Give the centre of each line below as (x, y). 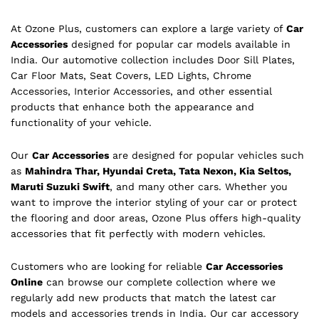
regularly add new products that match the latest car (143, 297)
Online (27, 282)
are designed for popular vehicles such (206, 156)
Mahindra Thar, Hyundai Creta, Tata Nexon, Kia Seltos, (158, 171)
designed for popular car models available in (179, 45)
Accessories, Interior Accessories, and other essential (141, 91)
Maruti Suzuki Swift (60, 187)
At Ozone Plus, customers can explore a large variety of (148, 29)
